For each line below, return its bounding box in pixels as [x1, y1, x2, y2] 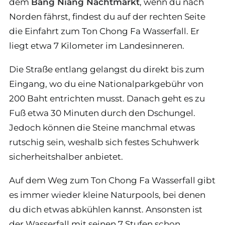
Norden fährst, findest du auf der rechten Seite [9, 11, 205, 22]
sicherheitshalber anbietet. [9, 151, 123, 162]
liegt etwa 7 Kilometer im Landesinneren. [9, 40, 184, 51]
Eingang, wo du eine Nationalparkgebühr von [9, 78, 203, 89]
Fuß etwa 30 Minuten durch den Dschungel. [9, 107, 195, 118]
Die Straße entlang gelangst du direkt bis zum [9, 64, 204, 74]
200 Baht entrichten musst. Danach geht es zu [9, 93, 205, 103]
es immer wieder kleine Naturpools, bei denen [9, 189, 205, 200]
